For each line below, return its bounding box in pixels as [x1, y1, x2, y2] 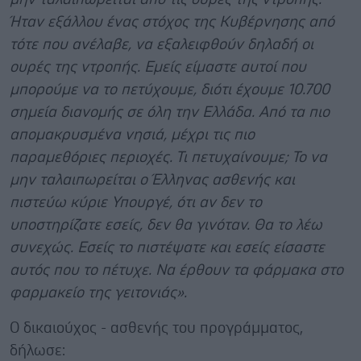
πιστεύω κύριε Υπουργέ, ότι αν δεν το [10, 194, 262, 210]
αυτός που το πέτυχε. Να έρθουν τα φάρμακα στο [10, 262, 343, 278]
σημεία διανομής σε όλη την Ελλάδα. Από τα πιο [10, 104, 330, 120]
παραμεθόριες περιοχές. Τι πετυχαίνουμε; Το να [10, 149, 327, 165]
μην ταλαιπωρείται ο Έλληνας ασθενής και [10, 172, 295, 188]
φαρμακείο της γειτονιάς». [10, 284, 191, 301]
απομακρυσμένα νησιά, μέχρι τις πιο [10, 127, 255, 143]
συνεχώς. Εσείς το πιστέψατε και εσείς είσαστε [10, 239, 325, 255]
